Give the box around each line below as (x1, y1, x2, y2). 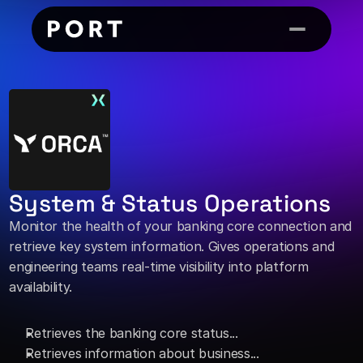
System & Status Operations (9, 188, 331, 218)
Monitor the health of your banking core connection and (9, 218, 352, 234)
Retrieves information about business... (25, 345, 259, 361)
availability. (9, 279, 76, 295)
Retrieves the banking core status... (25, 325, 242, 341)
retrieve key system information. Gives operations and (9, 238, 335, 254)
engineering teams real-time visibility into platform (9, 258, 309, 275)
